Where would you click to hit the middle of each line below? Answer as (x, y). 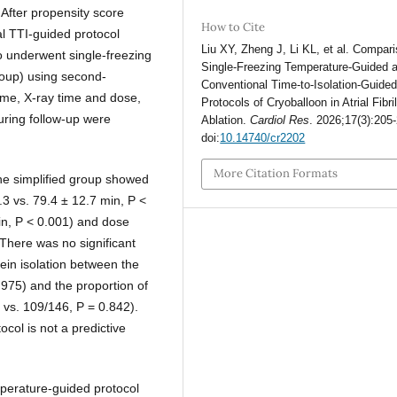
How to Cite (234, 27)
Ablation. (226, 120)
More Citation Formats (276, 174)
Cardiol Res (280, 120)
